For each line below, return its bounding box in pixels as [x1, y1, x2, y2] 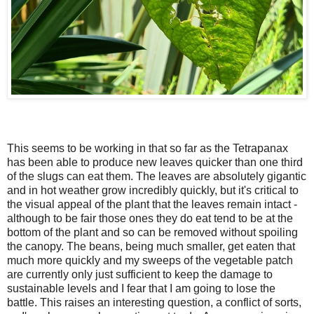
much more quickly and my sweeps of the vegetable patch [7, 254, 293, 267]
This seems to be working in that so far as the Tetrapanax [7, 142, 288, 155]
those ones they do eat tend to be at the [99, 212, 293, 225]
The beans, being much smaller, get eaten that [64, 240, 295, 253]
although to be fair [7, 212, 99, 225]
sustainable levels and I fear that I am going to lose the [7, 282, 275, 295]
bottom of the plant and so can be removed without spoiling [7, 226, 298, 239]
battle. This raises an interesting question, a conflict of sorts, [7, 296, 301, 309]
